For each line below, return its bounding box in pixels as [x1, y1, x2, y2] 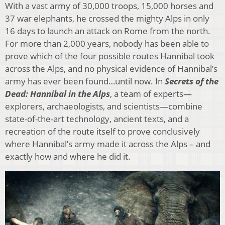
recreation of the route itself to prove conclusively [5, 125, 200, 137]
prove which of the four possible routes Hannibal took [5, 50, 214, 62]
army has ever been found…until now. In [5, 75, 165, 87]
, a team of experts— [110, 87, 192, 99]
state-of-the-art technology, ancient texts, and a [5, 113, 189, 125]
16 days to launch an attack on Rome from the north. [5, 25, 210, 37]
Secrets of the [165, 75, 218, 87]
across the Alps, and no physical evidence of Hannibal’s [5, 62, 217, 74]
